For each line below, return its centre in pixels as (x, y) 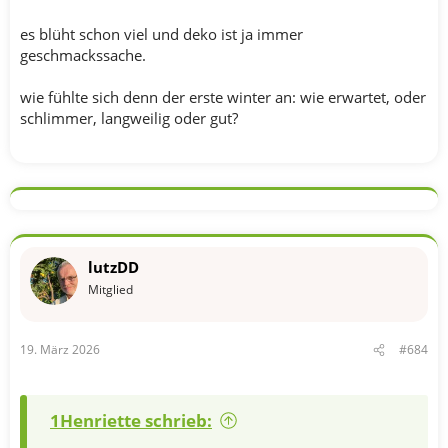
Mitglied (110, 289)
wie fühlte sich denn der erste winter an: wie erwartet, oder (223, 96)
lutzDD (113, 266)
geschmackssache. (83, 54)
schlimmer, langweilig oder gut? (129, 117)
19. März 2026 (60, 349)
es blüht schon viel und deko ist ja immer (161, 33)
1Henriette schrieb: (131, 420)
